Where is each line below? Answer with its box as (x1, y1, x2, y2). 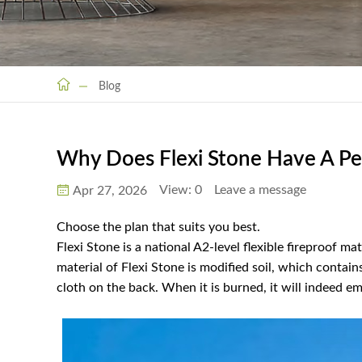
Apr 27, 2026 (73, 184, 147, 197)
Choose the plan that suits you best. (57, 221, 260, 234)
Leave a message (214, 183, 306, 196)
